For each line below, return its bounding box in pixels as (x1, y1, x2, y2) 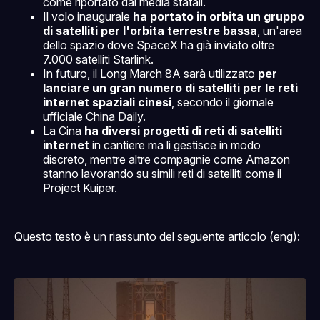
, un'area (257, 24, 302, 39)
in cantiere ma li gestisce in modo (89, 138, 261, 153)
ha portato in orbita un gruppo (133, 9, 304, 24)
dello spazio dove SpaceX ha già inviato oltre (43, 38, 274, 53)
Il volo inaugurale (43, 9, 133, 24)
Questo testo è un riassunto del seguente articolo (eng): (14, 229, 300, 244)
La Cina (43, 124, 84, 139)
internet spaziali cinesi (43, 95, 171, 110)
